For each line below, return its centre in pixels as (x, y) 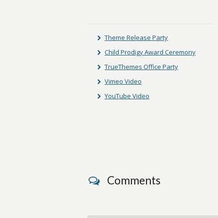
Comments (134, 180)
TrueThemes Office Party (142, 67)
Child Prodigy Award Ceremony (150, 52)
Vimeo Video (123, 81)
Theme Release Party (136, 37)
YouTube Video (127, 96)
